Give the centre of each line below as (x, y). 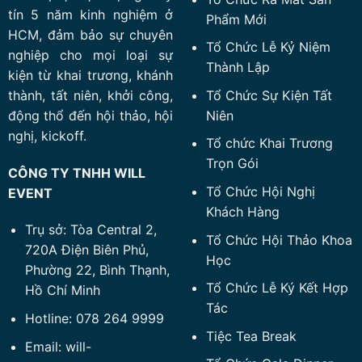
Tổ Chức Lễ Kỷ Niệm (268, 47)
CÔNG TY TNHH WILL (76, 173)
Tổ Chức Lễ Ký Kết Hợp (277, 288)
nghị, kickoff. (47, 135)
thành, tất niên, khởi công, (90, 95)
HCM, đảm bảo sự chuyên (90, 34)
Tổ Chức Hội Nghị (260, 191)
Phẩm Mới (236, 19)
